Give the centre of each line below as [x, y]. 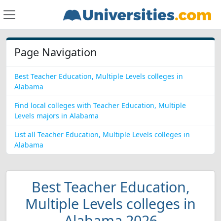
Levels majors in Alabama [56, 116]
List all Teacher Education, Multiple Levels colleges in [102, 134]
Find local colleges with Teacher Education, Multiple [100, 105]
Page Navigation [55, 52]
